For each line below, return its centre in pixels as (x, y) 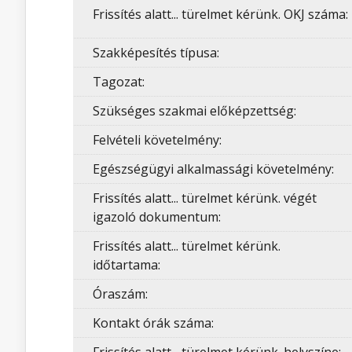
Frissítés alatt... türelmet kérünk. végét (205, 198)
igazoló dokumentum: (157, 217)
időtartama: (126, 265)
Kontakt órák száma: (153, 323)
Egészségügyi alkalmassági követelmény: (213, 169)
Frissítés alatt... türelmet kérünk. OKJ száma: (220, 14)
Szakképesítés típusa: (156, 53)
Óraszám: (120, 294)
